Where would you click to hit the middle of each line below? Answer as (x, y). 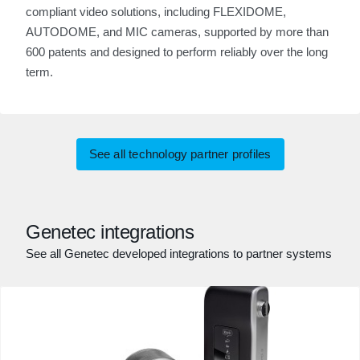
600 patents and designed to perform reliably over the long (177, 52)
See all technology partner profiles (180, 154)
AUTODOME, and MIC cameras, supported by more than (177, 32)
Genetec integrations (110, 232)
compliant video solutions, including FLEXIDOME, (156, 12)
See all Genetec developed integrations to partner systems (179, 254)
